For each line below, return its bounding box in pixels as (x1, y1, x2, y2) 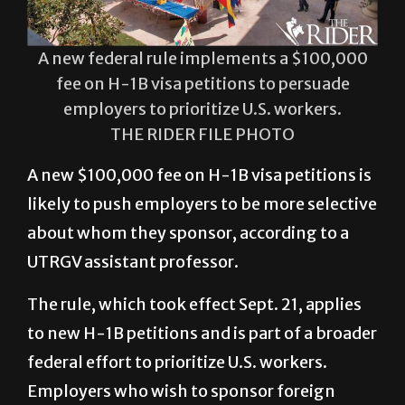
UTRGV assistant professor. (27, 207, 241, 229)
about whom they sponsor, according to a (27, 178, 349, 200)
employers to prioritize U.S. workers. (63, 54, 342, 76)
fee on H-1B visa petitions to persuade (55, 29, 350, 51)
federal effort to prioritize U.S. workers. (27, 307, 327, 329)
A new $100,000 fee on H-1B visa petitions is (27, 120, 372, 142)
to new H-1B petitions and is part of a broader (27, 278, 377, 300)
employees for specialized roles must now (27, 365, 351, 387)
